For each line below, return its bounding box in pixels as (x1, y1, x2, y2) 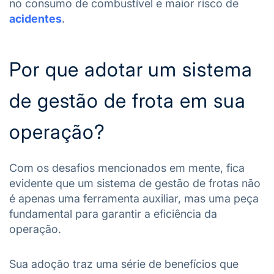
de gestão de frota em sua (9, 88, 246, 113)
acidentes (9, 12, 62, 25)
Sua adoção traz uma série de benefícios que (9, 257, 239, 270)
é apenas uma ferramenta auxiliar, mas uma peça (9, 191, 259, 205)
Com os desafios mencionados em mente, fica (9, 161, 245, 174)
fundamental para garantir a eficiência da (9, 207, 217, 220)
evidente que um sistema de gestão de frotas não (9, 176, 261, 190)
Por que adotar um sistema (9, 57, 253, 81)
